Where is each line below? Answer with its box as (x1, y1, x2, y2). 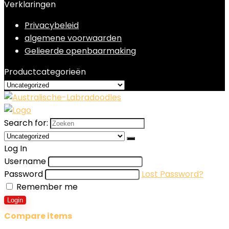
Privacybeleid (25, 19, 79, 31)
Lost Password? (142, 168, 203, 180)
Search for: (4, 117, 48, 129)
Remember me (14, 181, 78, 193)
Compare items (4, 210, 72, 222)
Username (4, 155, 46, 167)
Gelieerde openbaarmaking (25, 45, 136, 57)
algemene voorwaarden (25, 32, 122, 44)
